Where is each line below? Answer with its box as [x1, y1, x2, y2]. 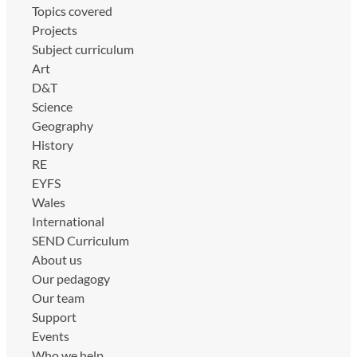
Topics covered [32, 2, 112, 18]
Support [32, 308, 76, 324]
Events [32, 328, 69, 343]
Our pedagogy [32, 270, 110, 286]
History [32, 136, 73, 152]
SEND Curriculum [32, 232, 129, 248]
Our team [32, 289, 84, 305]
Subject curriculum [32, 41, 134, 57]
